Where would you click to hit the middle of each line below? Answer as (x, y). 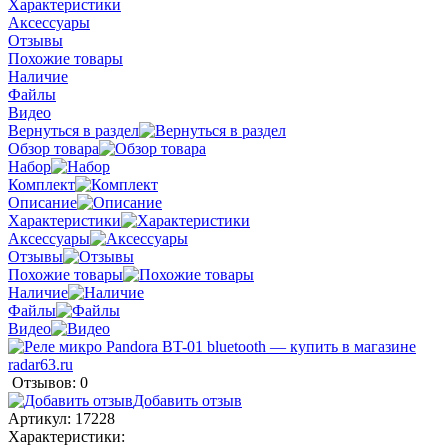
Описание (42, 203)
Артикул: (41, 419)
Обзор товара (53, 149)
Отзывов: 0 (50, 383)
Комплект (41, 185)
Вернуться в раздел (73, 131)
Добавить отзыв (187, 401)
